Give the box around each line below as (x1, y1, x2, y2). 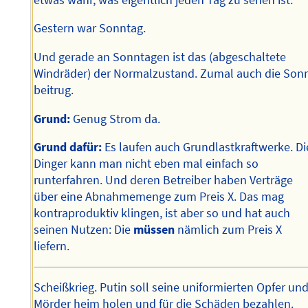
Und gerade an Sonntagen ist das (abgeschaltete (34, 49, 287, 65)
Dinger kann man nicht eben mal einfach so (34, 156, 259, 172)
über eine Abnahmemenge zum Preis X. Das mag (34, 189, 285, 205)
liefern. (34, 239, 70, 254)
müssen (133, 222, 175, 238)
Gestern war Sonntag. (34, 21, 146, 36)
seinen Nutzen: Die (34, 222, 134, 238)
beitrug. (34, 82, 74, 98)
